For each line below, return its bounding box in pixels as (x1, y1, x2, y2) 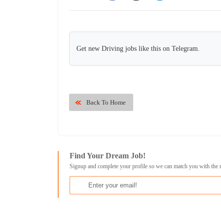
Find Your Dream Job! (70, 151, 146, 160)
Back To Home (86, 99, 126, 107)
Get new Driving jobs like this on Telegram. (76, 45, 200, 53)
